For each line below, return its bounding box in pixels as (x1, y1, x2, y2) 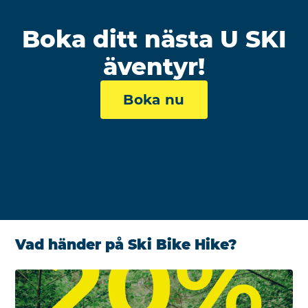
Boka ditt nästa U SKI (21, 25, 287, 54)
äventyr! (103, 52, 205, 82)
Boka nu (123, 91, 185, 108)
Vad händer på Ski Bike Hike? (15, 236, 237, 253)
